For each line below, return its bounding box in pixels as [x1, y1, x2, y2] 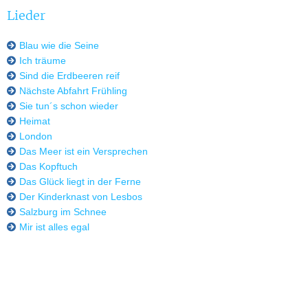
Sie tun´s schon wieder [16, 100, 118, 111]
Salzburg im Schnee [16, 206, 107, 217]
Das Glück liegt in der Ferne [16, 176, 141, 187]
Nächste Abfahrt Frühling [16, 85, 127, 96]
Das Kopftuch [16, 161, 78, 172]
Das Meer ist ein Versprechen [16, 146, 148, 157]
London [16, 131, 52, 142]
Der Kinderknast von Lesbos [16, 191, 142, 202]
